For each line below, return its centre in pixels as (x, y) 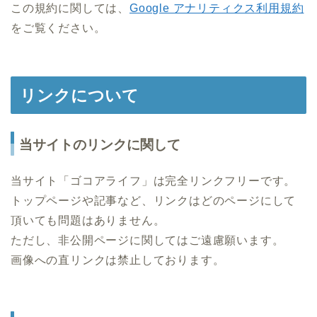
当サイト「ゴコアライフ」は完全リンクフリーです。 (154, 181)
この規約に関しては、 (70, 8)
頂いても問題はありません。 (88, 221)
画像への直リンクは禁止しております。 (118, 260)
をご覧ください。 (58, 28)
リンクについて (79, 95)
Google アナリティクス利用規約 (217, 8)
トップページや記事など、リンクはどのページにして (154, 201)
